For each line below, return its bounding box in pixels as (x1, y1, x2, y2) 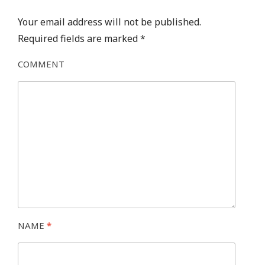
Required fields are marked (18, 32, 140, 46)
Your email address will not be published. (18, 15, 201, 29)
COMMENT (18, 58, 64, 70)
